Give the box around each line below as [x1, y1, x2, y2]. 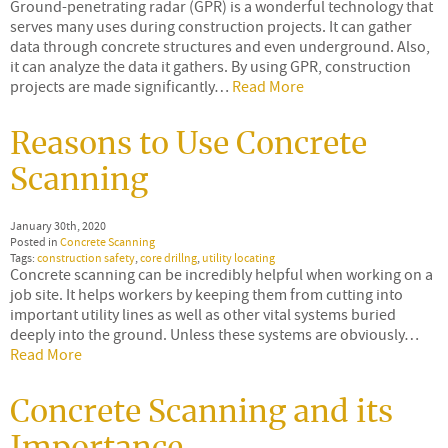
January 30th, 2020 [10, 217, 106, 234]
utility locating [202, 249, 275, 266]
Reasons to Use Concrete [10, 129, 367, 160]
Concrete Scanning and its [10, 397, 393, 428]
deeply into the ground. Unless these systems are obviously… [10, 324, 419, 345]
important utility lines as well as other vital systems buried [10, 304, 396, 325]
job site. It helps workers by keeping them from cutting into [10, 284, 403, 305]
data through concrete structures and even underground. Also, [10, 36, 430, 57]
